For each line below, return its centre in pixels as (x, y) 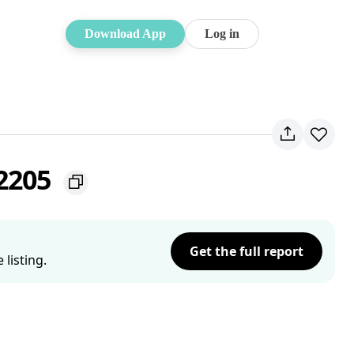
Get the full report (247, 251)
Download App (125, 34)
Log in (222, 34)
